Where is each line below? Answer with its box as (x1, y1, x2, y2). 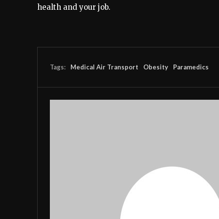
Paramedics (173, 63, 209, 71)
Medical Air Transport (70, 63, 138, 71)
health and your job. (37, 2, 110, 12)
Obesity (143, 63, 168, 71)
